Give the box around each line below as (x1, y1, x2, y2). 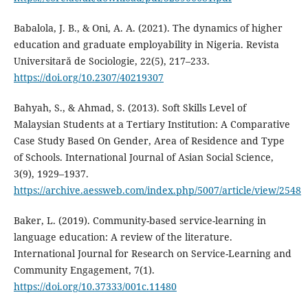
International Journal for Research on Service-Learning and (13, 247, 291, 261)
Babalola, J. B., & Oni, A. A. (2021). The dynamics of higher (13, 21, 283, 35)
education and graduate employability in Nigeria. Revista (13, 38, 279, 52)
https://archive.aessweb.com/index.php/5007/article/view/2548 (13, 184, 301, 197)
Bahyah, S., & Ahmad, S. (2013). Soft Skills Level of (13, 101, 246, 115)
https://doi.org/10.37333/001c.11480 (13, 280, 177, 294)
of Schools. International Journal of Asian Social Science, (13, 151, 274, 164)
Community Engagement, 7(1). (13, 263, 155, 277)
